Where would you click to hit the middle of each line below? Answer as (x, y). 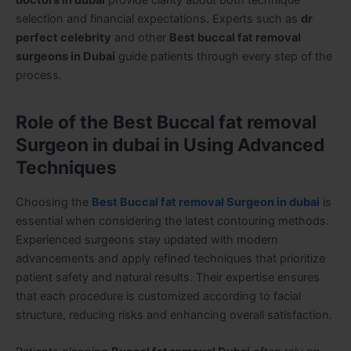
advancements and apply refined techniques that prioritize (170, 258)
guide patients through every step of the (224, 56)
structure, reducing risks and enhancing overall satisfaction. (174, 315)
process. (39, 75)
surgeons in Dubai (65, 56)
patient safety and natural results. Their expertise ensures (168, 277)
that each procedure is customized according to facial (158, 296)
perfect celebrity (63, 37)
